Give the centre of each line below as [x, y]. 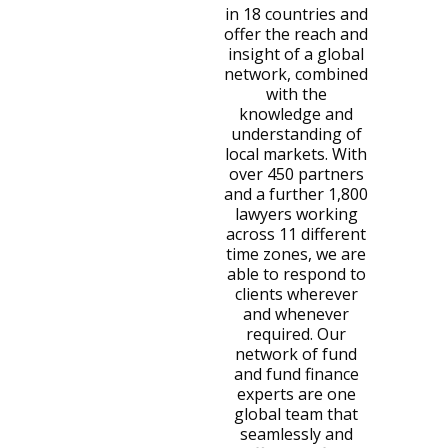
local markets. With [296, 153]
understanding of [296, 133]
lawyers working [296, 213]
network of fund [296, 353]
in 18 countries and [296, 13]
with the [296, 93]
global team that [296, 413]
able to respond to [296, 273]
